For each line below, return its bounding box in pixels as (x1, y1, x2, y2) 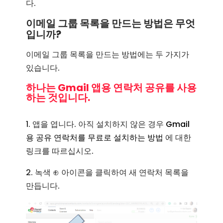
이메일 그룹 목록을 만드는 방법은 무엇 (26, 16, 196, 31)
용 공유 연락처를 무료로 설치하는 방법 (26, 132, 164, 144)
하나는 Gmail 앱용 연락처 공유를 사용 (26, 81, 197, 95)
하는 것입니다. (26, 91, 91, 105)
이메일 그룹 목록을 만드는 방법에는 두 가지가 (26, 49, 190, 61)
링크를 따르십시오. (26, 145, 94, 157)
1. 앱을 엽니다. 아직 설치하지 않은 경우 (26, 118, 166, 130)
